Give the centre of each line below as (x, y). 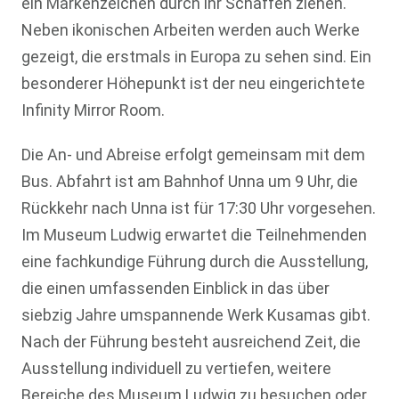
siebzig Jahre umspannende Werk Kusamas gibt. (195, 314)
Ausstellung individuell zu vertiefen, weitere (176, 368)
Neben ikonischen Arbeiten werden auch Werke (190, 29)
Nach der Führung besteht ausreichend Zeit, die (191, 341)
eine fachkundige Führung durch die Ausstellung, (194, 261)
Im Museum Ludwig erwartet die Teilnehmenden (194, 234)
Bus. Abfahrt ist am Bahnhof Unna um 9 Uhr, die (189, 181)
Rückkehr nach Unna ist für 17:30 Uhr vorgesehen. (198, 208)
